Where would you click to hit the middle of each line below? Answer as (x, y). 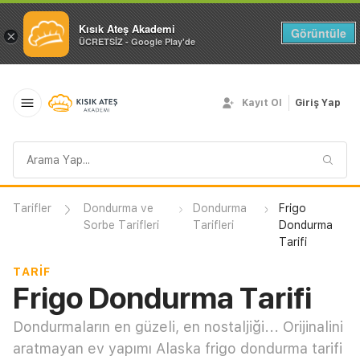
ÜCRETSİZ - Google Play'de (137, 42)
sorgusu (36, 169)
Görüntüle (318, 33)
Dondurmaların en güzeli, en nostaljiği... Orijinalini (178, 327)
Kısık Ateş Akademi (127, 29)
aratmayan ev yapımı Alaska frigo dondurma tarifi (178, 348)
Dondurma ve (119, 208)
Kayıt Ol (262, 103)
